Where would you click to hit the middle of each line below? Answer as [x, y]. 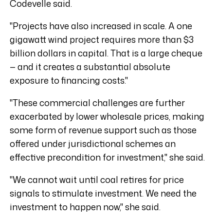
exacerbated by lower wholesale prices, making [107, 117]
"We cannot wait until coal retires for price [97, 180]
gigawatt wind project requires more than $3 [102, 40]
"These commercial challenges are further [97, 103]
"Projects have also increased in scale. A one [101, 26]
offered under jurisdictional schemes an [93, 144]
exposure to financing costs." [69, 81]
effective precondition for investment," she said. [107, 157]
